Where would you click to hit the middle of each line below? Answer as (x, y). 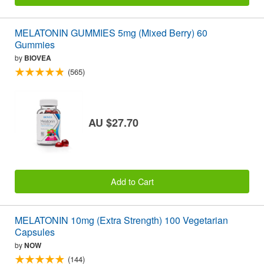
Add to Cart (132, 181)
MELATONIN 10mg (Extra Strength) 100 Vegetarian (121, 220)
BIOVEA (38, 58)
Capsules (35, 232)
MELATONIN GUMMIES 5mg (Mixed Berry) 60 (111, 33)
